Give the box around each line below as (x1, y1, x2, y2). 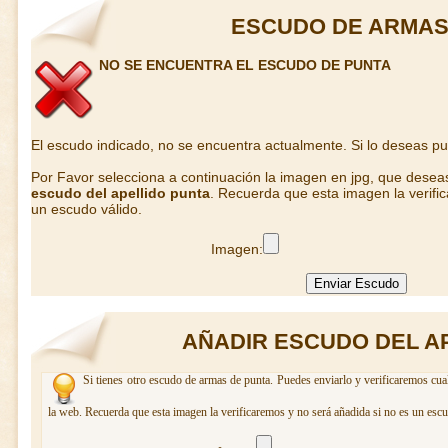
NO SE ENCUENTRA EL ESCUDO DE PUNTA (99, 57, 391, 73)
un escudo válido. (31, 201, 142, 217)
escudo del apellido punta (31, 185, 210, 201)
